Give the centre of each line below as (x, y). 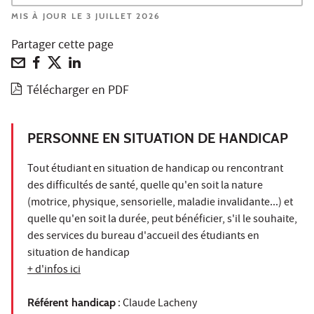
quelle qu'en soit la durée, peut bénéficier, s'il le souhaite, (162, 220)
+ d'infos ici (54, 271)
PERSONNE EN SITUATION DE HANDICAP (158, 138)
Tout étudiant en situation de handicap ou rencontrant (155, 170)
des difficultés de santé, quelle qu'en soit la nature (145, 187)
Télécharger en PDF (78, 92)
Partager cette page (62, 46)
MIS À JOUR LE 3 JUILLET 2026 (86, 15)
